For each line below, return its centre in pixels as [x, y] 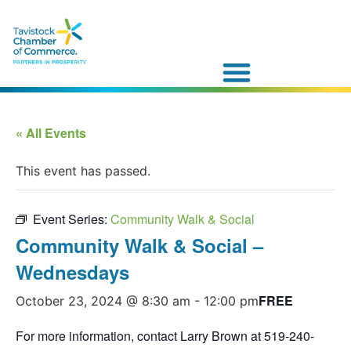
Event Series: [72, 219]
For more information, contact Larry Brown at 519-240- [165, 335]
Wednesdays [72, 271]
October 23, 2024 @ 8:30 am [103, 300]
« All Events [51, 132]
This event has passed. [83, 170]
